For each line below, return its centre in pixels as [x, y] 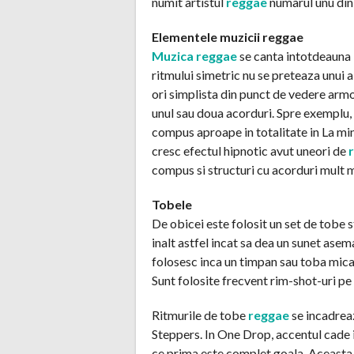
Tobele [172, 204]
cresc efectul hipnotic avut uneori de [250, 150]
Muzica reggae [194, 55]
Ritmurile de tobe [200, 314]
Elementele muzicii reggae [228, 36]
